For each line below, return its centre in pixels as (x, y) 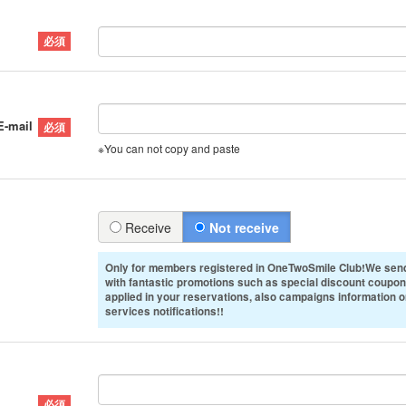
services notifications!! (164, 311)
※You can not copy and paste (169, 148)
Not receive (242, 227)
